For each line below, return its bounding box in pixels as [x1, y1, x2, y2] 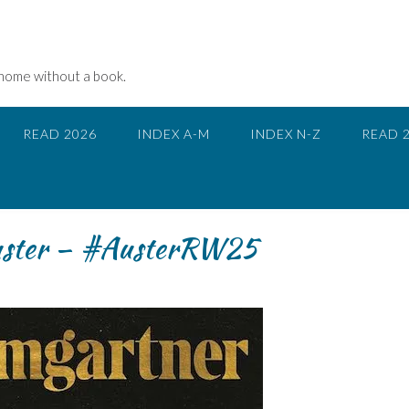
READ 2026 [23, 126, 97, 142]
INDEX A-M [137, 126, 210, 142]
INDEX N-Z [250, 126, 321, 142]
